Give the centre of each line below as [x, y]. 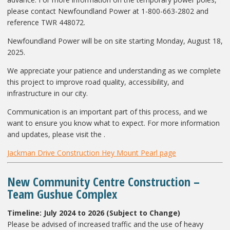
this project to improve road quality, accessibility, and [95, 82]
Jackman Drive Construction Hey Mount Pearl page [92, 152]
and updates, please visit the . [56, 134]
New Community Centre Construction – [103, 181]
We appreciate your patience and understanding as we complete [114, 70]
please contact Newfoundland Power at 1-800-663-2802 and [108, 11]
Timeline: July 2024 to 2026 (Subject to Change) [94, 213]
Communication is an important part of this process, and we [107, 111]
